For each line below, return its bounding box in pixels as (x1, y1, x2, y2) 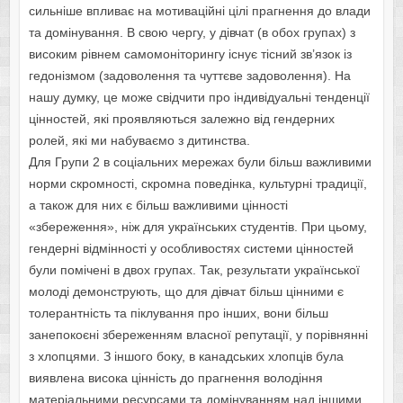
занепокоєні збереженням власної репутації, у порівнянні (28, 327, 368, 343)
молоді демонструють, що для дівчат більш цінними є (28, 284, 344, 300)
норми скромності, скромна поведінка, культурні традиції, (28, 176, 367, 192)
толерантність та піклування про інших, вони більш (28, 306, 328, 321)
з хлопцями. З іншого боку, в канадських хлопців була (28, 349, 344, 364)
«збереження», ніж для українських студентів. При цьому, (28, 219, 367, 235)
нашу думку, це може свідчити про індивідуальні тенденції (28, 90, 370, 105)
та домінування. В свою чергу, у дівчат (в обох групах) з (28, 25, 355, 40)
